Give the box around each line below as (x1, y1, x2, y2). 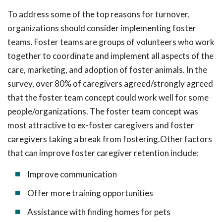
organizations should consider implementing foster (7, 23, 196, 33)
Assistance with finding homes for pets (27, 207, 170, 217)
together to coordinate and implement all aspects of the (7, 51, 214, 61)
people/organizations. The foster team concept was (7, 106, 198, 116)
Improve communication (27, 169, 117, 179)
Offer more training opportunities (27, 188, 153, 198)
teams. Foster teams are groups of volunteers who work (7, 37, 215, 47)
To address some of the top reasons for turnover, (7, 9, 190, 19)
